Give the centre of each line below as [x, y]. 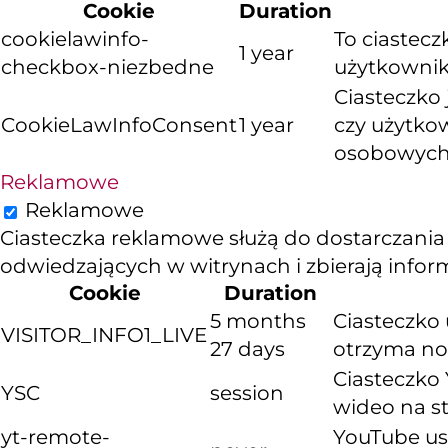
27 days [247, 349]
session [247, 393]
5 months [258, 321]
